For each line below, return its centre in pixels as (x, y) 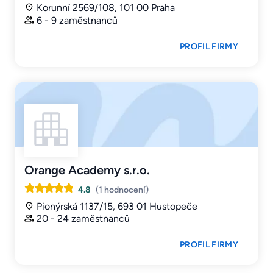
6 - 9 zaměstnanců (77, 20)
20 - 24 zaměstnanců (83, 219)
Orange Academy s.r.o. (87, 170)
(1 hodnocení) (122, 190)
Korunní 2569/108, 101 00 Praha (106, 7)
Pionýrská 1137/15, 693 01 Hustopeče (117, 206)
